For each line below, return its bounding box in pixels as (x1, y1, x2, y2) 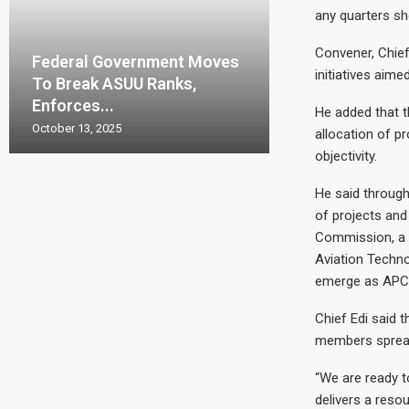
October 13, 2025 (32, 121, 121, 136)
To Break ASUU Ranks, (32, 74, 196, 94)
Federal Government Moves (32, 52, 239, 72)
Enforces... (32, 96, 114, 116)
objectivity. (314, 148, 377, 164)
